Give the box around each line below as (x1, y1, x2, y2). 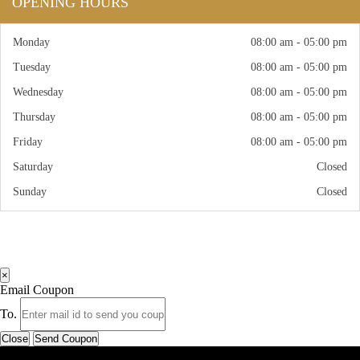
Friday (13, 136, 43, 148)
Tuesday (13, 61, 51, 73)
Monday (13, 36, 50, 48)
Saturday (13, 161, 53, 173)
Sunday (13, 186, 47, 198)
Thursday (13, 111, 55, 123)
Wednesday (13, 86, 63, 98)
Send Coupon (35, 333, 97, 345)
